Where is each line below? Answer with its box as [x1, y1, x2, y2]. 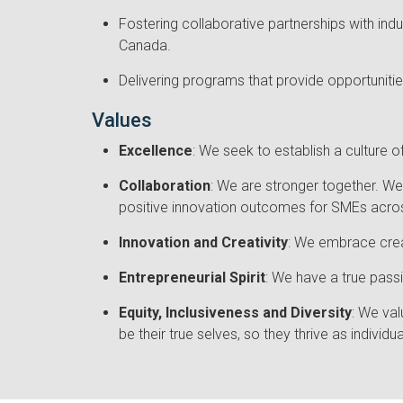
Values [92, 108, 152, 131]
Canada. [119, 36, 171, 54]
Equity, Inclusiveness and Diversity [119, 303, 352, 321]
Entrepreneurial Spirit [119, 268, 265, 286]
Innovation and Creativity [119, 233, 288, 251]
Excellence [119, 141, 193, 159]
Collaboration [119, 176, 210, 194]
